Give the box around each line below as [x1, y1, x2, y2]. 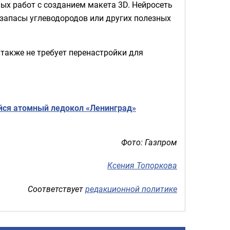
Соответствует [28, 183, 85, 195]
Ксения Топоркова [107, 160, 177, 171]
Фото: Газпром [121, 136, 177, 148]
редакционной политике [85, 183, 177, 195]
